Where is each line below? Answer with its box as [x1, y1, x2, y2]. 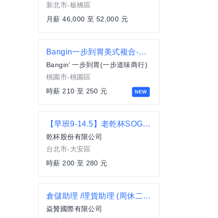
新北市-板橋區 [46, 1, 91, 9]
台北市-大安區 [46, 145, 91, 153]
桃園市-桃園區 [46, 73, 91, 81]
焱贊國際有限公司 [46, 205, 103, 213]
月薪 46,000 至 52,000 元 [46, 15, 128, 23]
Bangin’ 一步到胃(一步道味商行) [46, 61, 147, 69]
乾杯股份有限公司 [46, 133, 103, 141]
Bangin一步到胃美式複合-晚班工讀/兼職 [139, 48, 146, 56]
